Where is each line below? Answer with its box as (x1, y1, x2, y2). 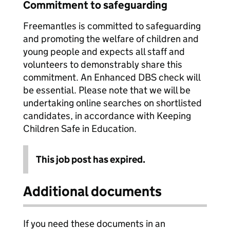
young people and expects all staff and (23, 46, 185, 57)
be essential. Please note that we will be (23, 84, 190, 96)
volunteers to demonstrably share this (23, 59, 182, 70)
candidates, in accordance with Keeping (23, 110, 191, 122)
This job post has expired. (36, 154, 145, 165)
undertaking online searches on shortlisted (23, 97, 202, 109)
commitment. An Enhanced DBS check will (23, 71, 200, 83)
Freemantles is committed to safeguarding (23, 20, 201, 32)
